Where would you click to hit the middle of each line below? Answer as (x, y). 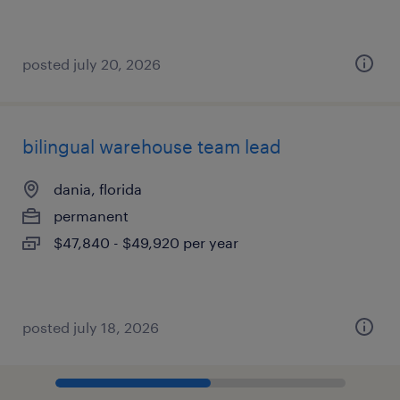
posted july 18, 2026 (91, 327)
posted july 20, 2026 (92, 64)
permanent (91, 216)
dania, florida (98, 189)
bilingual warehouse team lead (152, 146)
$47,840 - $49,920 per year (146, 242)
